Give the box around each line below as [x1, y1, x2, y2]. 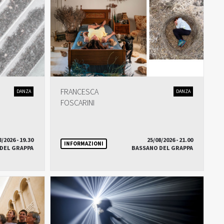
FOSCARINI [60, 97, 94, 108]
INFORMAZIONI [63, 139, 103, 147]
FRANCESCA [60, 86, 98, 97]
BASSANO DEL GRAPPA [131, 144, 193, 152]
